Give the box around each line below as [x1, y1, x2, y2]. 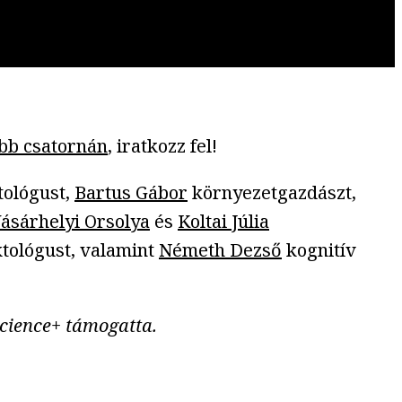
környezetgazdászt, [188, 179, 356, 205]
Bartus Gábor [74, 179, 188, 205]
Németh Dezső [159, 237, 282, 262]
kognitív [282, 237, 356, 262]
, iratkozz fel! [108, 133, 217, 158]
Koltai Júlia [178, 208, 269, 233]
